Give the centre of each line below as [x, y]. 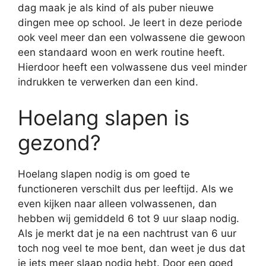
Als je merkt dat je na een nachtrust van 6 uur [127, 233]
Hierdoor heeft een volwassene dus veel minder [132, 67]
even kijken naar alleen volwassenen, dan [117, 203]
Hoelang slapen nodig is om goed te [104, 174]
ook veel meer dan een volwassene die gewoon [132, 37]
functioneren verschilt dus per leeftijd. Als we [126, 189]
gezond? [59, 142]
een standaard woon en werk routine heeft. [121, 52]
